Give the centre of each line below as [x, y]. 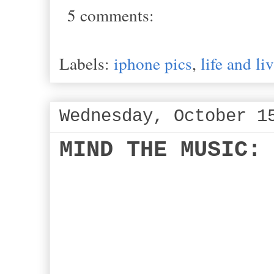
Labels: [87, 63]
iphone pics [153, 63]
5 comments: [111, 15]
